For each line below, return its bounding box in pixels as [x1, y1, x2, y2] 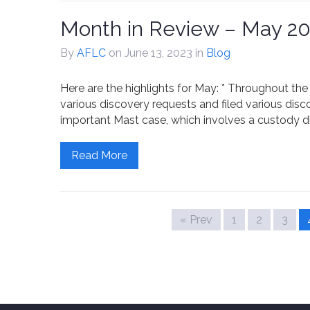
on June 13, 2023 [109, 46, 195, 60]
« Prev [180, 213, 212, 226]
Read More [71, 149, 127, 162]
